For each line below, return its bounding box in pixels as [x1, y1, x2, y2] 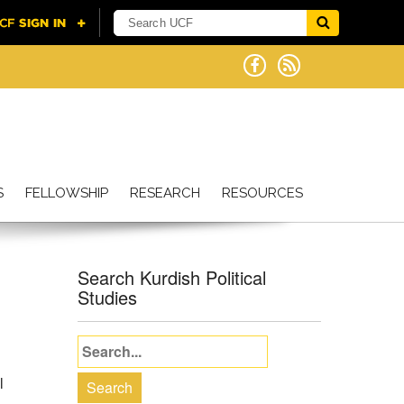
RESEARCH [130, 185, 200, 201]
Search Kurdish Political [78, 264, 266, 290]
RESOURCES [222, 185, 303, 201]
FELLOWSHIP [25, 185, 108, 201]
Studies [78, 284, 137, 310]
